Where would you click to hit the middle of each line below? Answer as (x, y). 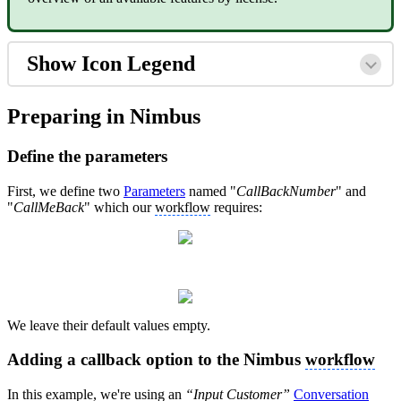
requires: (236, 207)
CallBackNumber (286, 191)
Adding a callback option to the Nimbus (156, 360)
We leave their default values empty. (109, 325)
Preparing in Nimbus (104, 117)
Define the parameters (87, 156)
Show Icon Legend (111, 64)
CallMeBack (49, 207)
